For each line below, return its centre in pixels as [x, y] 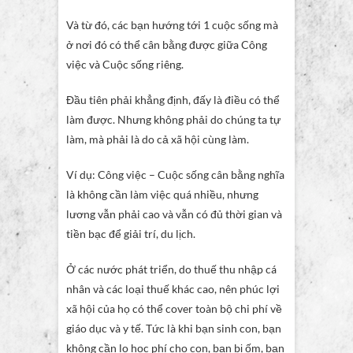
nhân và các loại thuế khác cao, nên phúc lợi [173, 289]
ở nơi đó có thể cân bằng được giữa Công [167, 45]
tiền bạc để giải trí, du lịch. [131, 234]
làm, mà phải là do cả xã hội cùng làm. [158, 139]
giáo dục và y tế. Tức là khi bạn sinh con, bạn [174, 329]
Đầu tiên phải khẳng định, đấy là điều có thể [173, 100]
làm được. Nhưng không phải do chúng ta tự [173, 120]
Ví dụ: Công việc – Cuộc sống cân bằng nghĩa [175, 175]
